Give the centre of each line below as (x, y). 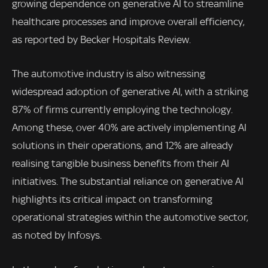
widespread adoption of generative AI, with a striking (130, 92)
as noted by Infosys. (57, 235)
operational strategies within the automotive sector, (130, 217)
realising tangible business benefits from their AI (121, 164)
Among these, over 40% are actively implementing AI (129, 128)
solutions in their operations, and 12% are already (122, 146)
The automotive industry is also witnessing (109, 74)
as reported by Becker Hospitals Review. (101, 39)
